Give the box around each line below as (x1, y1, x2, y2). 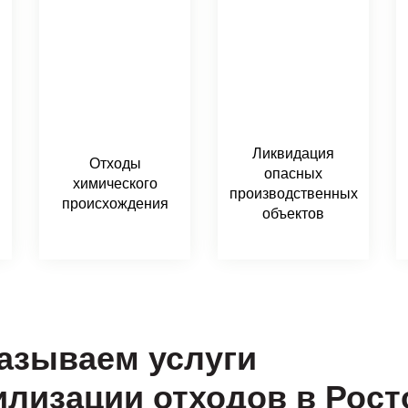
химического (72, 176, 158, 191)
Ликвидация (252, 146, 334, 161)
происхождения (61, 196, 168, 211)
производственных (229, 186, 358, 201)
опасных (264, 166, 322, 181)
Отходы (88, 156, 141, 171)
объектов (262, 206, 324, 221)
